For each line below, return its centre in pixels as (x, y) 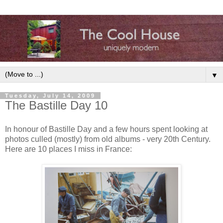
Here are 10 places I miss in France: (68, 149)
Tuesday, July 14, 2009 (50, 96)
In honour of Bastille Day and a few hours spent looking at (106, 129)
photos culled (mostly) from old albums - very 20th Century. (108, 139)
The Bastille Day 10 (56, 106)
